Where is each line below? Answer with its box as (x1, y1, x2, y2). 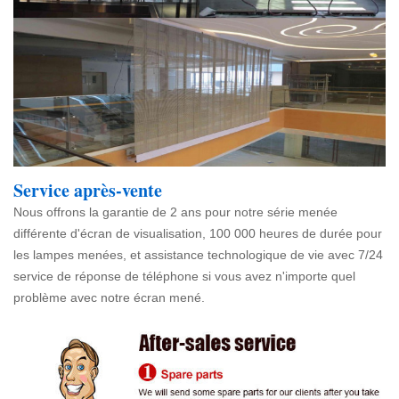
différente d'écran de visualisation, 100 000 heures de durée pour (13, 226, 382, 241)
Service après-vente (13, 177, 162, 204)
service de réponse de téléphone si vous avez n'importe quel (13, 269, 355, 284)
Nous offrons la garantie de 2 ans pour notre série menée (13, 205, 338, 220)
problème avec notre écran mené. (13, 290, 205, 305)
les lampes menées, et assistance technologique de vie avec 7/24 (13, 248, 383, 263)
